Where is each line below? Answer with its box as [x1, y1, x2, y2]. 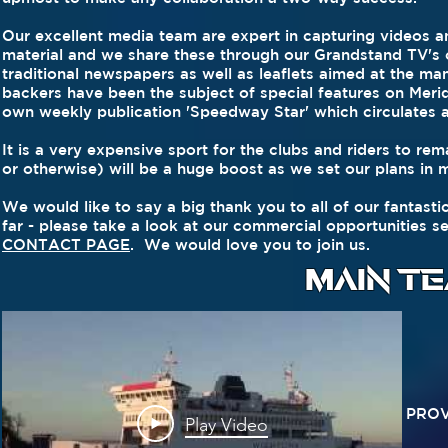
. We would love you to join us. [130, 236, 370, 253]
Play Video [184, 413, 268, 436]
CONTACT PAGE [2, 236, 130, 253]
